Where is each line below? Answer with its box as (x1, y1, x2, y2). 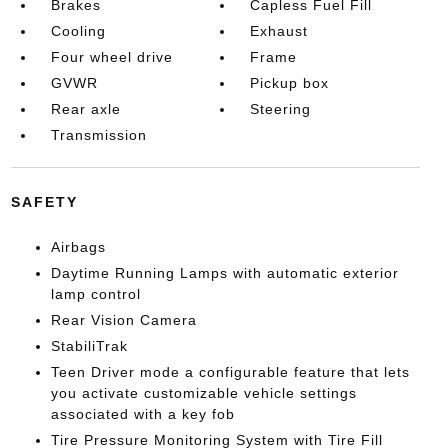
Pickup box (250, 74, 330, 91)
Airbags (50, 238, 106, 255)
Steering (250, 100, 312, 117)
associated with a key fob (50, 405, 235, 422)
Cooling (50, 22, 106, 39)
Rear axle (50, 100, 121, 117)
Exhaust (250, 22, 309, 39)
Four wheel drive (50, 48, 173, 65)
